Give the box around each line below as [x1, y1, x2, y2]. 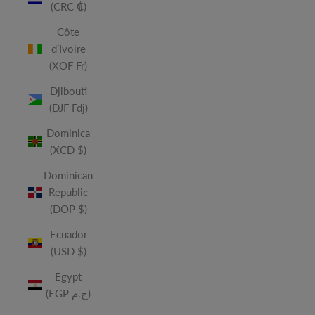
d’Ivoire [51, 42, 86, 55]
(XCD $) [50, 143, 86, 156]
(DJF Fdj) [49, 101, 88, 114]
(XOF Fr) [49, 59, 87, 72]
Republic [49, 186, 88, 198]
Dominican [44, 169, 93, 181]
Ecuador [49, 228, 87, 240]
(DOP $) [49, 202, 87, 215]
